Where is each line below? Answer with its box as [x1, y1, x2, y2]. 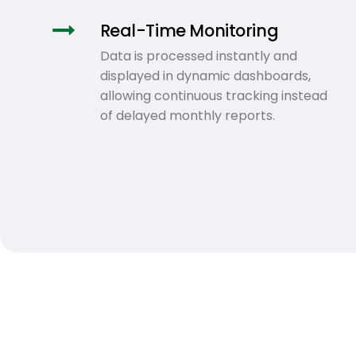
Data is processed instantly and [99, 46, 297, 65]
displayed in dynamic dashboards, [99, 66, 311, 85]
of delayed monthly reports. [99, 106, 275, 125]
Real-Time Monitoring [99, 18, 279, 42]
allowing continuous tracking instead [99, 86, 327, 105]
